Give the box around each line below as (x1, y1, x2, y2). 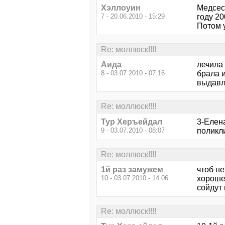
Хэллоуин (101, 3, 141, 12)
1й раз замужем (101, 165, 163, 174)
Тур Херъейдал (101, 117, 162, 126)
